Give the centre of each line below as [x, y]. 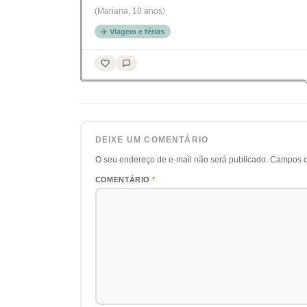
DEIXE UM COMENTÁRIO [152, 139]
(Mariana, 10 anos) [130, 11]
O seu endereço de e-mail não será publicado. [181, 159]
